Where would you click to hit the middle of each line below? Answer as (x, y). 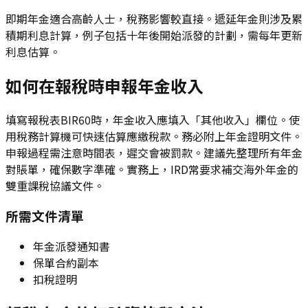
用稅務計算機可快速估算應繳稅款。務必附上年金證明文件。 (154, 136)
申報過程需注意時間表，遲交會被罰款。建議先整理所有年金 (154, 152)
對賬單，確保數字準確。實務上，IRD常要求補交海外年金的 (152, 169)
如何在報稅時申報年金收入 (104, 85)
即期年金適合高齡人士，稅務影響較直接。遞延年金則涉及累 (154, 18)
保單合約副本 (66, 263)
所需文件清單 (45, 216)
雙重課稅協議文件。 (55, 185)
